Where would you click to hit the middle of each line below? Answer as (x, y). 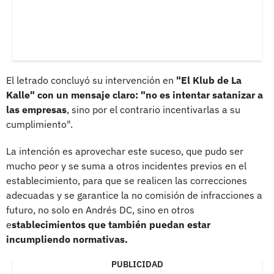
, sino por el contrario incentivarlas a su (154, 109)
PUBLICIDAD (137, 264)
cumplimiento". (39, 124)
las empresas (36, 109)
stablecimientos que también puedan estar (111, 224)
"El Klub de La (209, 80)
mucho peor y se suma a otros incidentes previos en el (126, 165)
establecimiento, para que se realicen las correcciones (127, 180)
